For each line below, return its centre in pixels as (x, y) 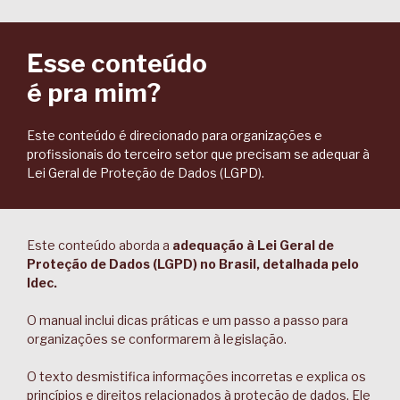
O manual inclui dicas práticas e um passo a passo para (187, 320)
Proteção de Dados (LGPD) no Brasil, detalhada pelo (193, 264)
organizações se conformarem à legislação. (157, 339)
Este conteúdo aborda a (100, 245)
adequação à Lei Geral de (253, 245)
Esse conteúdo (117, 63)
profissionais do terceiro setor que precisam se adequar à (198, 154)
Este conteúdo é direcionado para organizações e (175, 135)
